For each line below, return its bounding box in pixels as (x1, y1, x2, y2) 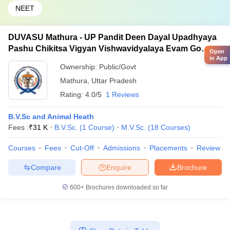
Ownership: (60, 63, 99, 71)
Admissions (103, 144, 140, 152)
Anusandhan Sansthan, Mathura (8, 55, 135, 64)
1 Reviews (106, 90, 139, 99)
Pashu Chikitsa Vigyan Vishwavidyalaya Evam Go (8, 44, 201, 53)
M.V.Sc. (121, 123, 146, 131)
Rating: (60, 90, 85, 99)
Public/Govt (99, 63, 136, 71)
